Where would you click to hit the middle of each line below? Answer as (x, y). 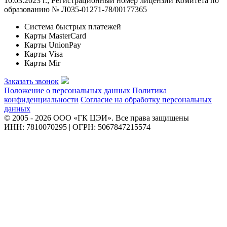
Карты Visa (44, 54)
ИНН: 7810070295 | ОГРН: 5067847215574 (77, 127)
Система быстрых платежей (73, 26)
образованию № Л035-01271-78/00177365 (75, 9)
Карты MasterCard (55, 35)
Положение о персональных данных (67, 90)
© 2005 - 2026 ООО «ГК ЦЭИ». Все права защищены (97, 118)
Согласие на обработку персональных (146, 99)
